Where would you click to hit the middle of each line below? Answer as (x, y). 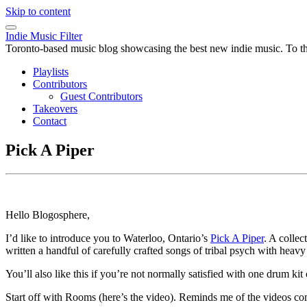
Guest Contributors (101, 96)
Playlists (51, 72)
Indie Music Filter (44, 36)
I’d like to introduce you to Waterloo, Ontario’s (108, 238)
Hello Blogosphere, (48, 214)
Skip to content (38, 11)
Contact (50, 121)
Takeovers (55, 109)
